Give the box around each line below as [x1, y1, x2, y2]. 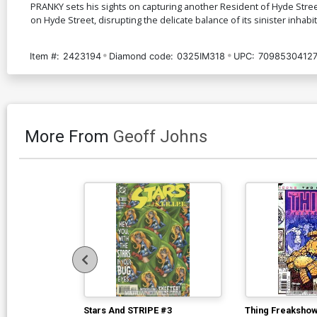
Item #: [30, 50, 59, 62]
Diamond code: [109, 50, 174, 62]
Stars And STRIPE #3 [83, 304, 172, 316]
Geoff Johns [113, 126, 207, 146]
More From [25, 126, 113, 146]
